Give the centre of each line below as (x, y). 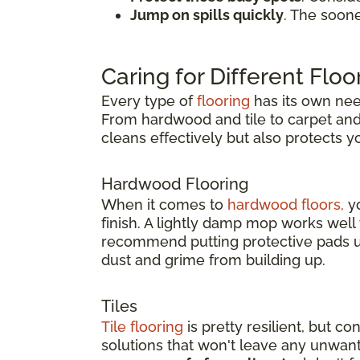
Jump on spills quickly (207, 15)
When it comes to (164, 205)
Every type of (149, 101)
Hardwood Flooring (175, 184)
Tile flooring (142, 327)
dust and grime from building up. (213, 260)
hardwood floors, (286, 205)
